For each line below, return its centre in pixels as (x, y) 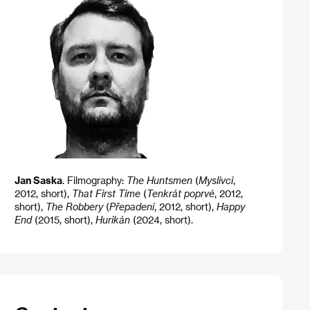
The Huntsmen (161, 180)
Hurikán (114, 219)
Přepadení (131, 206)
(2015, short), (65, 219)
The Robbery (75, 206)
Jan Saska (38, 180)
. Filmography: (94, 180)
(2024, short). (163, 219)
